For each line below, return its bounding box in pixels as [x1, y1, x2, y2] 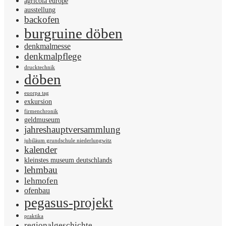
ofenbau [24, 186, 50, 195]
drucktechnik [24, 65, 55, 71]
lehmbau [24, 164, 58, 176]
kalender [24, 144, 57, 155]
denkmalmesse [24, 42, 71, 51]
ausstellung [24, 6, 55, 14]
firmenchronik [24, 108, 58, 115]
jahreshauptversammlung [24, 124, 121, 135]
